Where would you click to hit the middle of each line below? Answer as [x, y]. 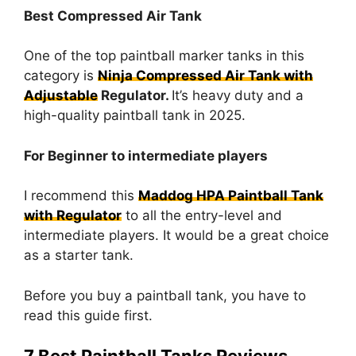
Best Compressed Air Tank [113, 15]
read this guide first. [88, 315]
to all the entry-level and [202, 216]
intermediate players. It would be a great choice [176, 236]
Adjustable [61, 96]
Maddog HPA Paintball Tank [231, 196]
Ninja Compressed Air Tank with [205, 76]
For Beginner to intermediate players [147, 155]
